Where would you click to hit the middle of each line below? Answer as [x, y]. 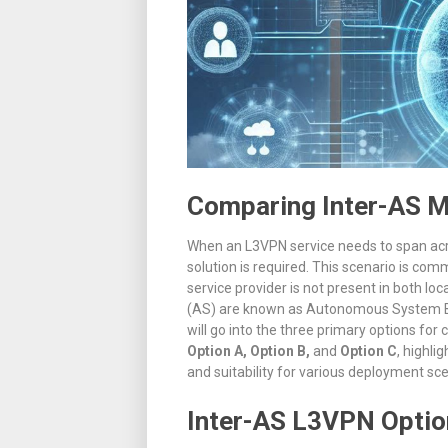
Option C [368, 350]
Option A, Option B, [250, 350]
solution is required [246, 266]
